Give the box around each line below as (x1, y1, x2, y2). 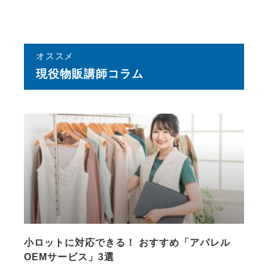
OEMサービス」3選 (24, 251, 114, 262)
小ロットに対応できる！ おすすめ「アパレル (24, 237, 230, 248)
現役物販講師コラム (36, 67, 144, 80)
